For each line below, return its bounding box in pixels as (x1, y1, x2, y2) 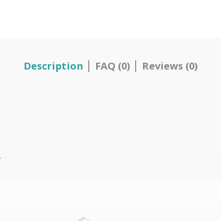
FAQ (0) (95, 59, 130, 73)
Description (23, 59, 83, 73)
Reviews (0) (142, 59, 198, 73)
